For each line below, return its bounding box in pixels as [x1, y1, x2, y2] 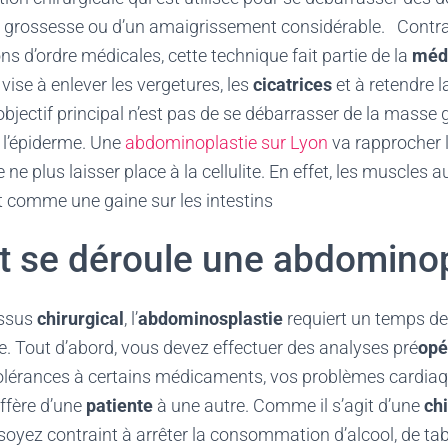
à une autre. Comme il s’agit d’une [157, 395, 424, 416]
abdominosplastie [138, 308, 283, 329]
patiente [86, 395, 157, 416]
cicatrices [253, 74, 332, 95]
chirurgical [37, 308, 124, 329]
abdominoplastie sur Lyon [125, 132, 328, 153]
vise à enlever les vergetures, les [2, 74, 253, 95]
